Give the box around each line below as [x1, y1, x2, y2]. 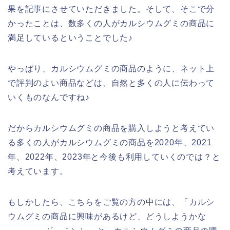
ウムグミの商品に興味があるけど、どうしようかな [8, 212, 206, 221]
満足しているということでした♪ [8, 33, 133, 42]
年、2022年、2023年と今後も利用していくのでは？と [8, 152, 221, 161]
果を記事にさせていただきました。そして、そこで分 [8, 4, 215, 13]
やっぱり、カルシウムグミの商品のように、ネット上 [8, 64, 215, 73]
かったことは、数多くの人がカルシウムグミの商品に [8, 18, 215, 28]
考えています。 [8, 166, 68, 176]
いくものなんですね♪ [8, 92, 90, 102]
